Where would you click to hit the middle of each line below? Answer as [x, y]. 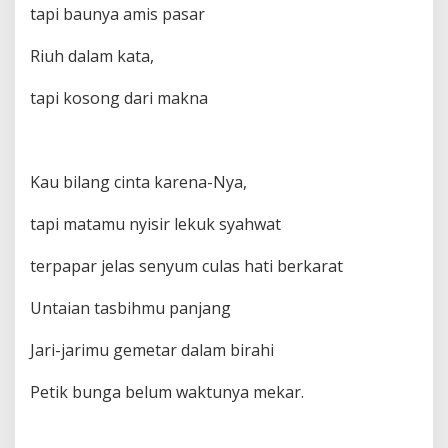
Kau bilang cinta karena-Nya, [138, 182]
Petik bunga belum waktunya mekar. [167, 392]
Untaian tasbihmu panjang [130, 308]
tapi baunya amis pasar [117, 14]
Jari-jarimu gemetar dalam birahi [152, 350]
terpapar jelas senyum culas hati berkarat [186, 266]
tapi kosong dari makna [119, 98]
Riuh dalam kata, [92, 56]
